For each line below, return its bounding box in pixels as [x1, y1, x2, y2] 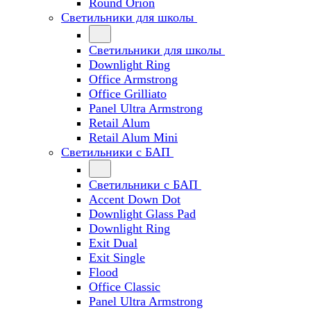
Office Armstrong [89, 72, 178, 86]
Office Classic [89, 280, 160, 294]
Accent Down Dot [89, 192, 180, 206]
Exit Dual [89, 236, 137, 250]
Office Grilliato [89, 87, 167, 101]
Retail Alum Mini [89, 131, 178, 144]
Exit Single [89, 251, 145, 264]
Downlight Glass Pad [89, 207, 196, 221]
